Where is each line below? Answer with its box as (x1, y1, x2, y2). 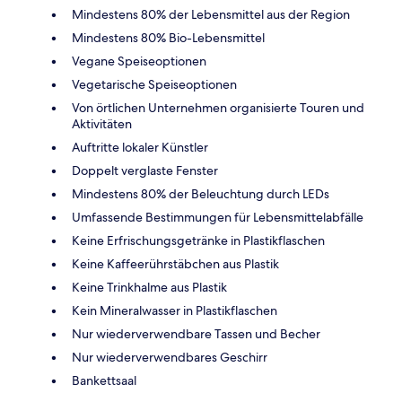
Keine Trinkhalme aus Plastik (72, 279, 227, 296)
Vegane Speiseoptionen (72, 53, 206, 70)
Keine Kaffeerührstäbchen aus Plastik (72, 256, 279, 273)
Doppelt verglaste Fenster (72, 162, 218, 179)
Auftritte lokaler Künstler (72, 139, 208, 156)
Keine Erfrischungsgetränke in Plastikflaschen (72, 232, 325, 249)
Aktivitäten (72, 116, 132, 133)
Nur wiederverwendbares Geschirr (72, 349, 267, 366)
